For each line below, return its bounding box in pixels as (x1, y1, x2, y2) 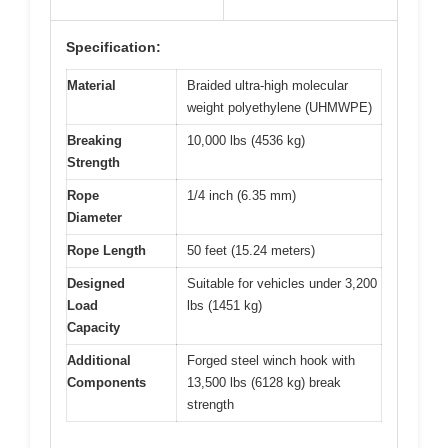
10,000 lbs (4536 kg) (187, 132, 305, 148)
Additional (67, 352, 131, 368)
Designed (67, 275, 125, 291)
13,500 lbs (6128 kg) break (187, 374, 341, 390)
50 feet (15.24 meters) (187, 242, 315, 258)
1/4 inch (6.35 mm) (187, 187, 296, 203)
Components (67, 374, 146, 390)
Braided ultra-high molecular (187, 77, 348, 93)
